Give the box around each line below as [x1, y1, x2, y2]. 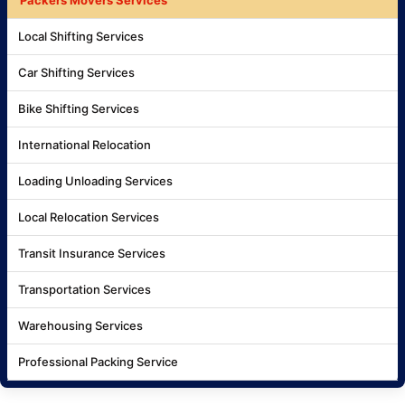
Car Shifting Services [18, 64, 135, 80]
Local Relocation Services [18, 209, 159, 224]
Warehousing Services [18, 317, 143, 333]
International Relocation [18, 137, 151, 152]
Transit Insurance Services [18, 245, 165, 260]
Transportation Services [18, 281, 151, 297]
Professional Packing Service [18, 353, 178, 369]
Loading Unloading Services [18, 173, 173, 188]
